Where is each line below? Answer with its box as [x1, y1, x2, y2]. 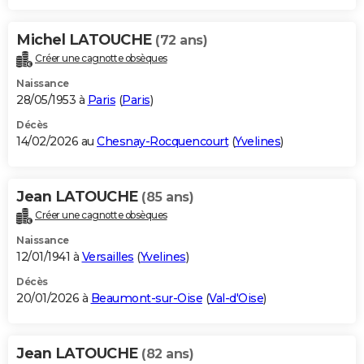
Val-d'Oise [209, 291, 263, 306]
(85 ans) [141, 189, 193, 206]
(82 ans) [141, 346, 193, 362]
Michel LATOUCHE [16, 31, 155, 50]
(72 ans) [155, 32, 207, 49]
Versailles [81, 249, 134, 265]
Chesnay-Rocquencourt [97, 134, 228, 149]
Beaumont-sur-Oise [90, 291, 202, 306]
